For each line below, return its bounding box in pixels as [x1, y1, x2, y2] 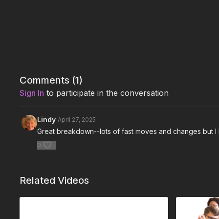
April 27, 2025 [58, 116, 96, 123]
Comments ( [20, 74, 76, 86]
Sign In [20, 88, 44, 98]
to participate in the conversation [44, 88, 169, 98]
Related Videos [20, 175, 89, 186]
